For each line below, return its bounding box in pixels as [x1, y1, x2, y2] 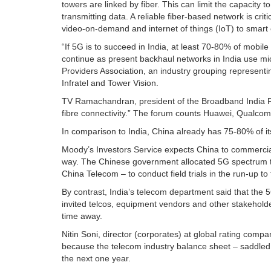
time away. [62, 211, 102, 221]
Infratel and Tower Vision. [62, 78, 158, 88]
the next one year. [62, 253, 131, 264]
